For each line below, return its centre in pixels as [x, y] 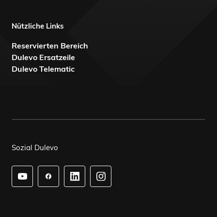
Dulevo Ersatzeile [43, 57]
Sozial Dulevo [35, 147]
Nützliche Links [38, 26]
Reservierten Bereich [50, 46]
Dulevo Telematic [43, 69]
